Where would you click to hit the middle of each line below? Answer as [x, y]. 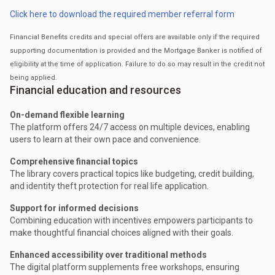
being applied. [33, 78]
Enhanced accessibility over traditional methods [108, 255]
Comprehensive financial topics [74, 162]
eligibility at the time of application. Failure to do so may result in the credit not [137, 64]
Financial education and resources [95, 90]
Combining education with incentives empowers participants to [131, 221]
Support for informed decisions [74, 208]
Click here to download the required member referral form [122, 14]
